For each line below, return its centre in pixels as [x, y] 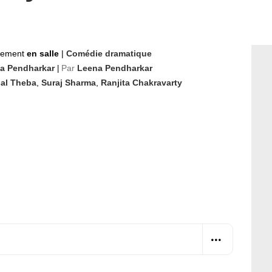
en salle [44, 53]
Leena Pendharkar [115, 68]
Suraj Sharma [69, 83]
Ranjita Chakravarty [141, 83]
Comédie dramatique [109, 53]
